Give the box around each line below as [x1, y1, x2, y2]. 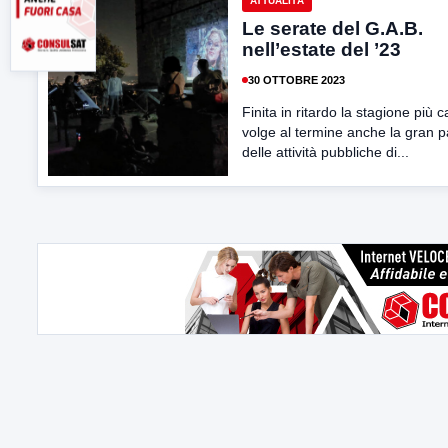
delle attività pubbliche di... [242, 144, 409, 160]
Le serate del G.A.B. [242, 18, 423, 39]
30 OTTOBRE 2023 [248, 73, 345, 86]
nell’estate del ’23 [242, 39, 401, 60]
